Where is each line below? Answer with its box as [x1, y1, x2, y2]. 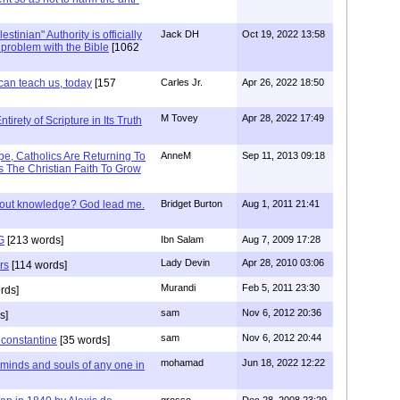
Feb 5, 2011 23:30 [242, 281, 320, 293]
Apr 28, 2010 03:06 [242, 256, 324, 268]
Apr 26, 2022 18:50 [242, 76, 324, 87]
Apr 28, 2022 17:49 [242, 112, 324, 123]
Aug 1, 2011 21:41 [242, 197, 320, 209]
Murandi [161, 281, 196, 293]
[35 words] [57, 333, 110, 346]
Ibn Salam [161, 233, 204, 245]
